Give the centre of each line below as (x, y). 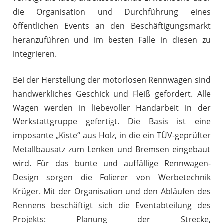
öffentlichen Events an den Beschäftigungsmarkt (111, 26)
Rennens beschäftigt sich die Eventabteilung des (111, 205)
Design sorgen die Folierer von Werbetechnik (111, 177)
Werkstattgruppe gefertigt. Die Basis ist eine (111, 121)
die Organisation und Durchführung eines (111, 12)
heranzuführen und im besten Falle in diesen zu (111, 40)
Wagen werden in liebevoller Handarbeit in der (111, 107)
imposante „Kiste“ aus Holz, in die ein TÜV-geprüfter (111, 135)
